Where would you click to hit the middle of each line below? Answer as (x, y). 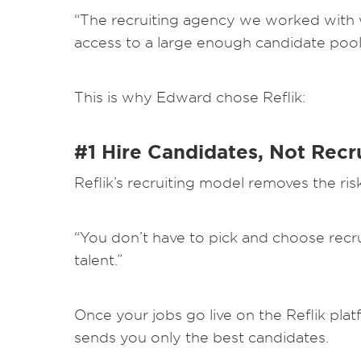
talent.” (98, 260)
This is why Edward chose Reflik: (190, 97)
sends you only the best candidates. (201, 337)
